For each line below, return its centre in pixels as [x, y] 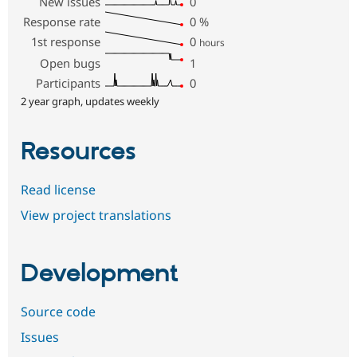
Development [100, 274]
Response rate [62, 22]
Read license [58, 190]
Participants [69, 83]
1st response [66, 42]
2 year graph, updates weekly [90, 102]
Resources [78, 153]
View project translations [96, 216]
